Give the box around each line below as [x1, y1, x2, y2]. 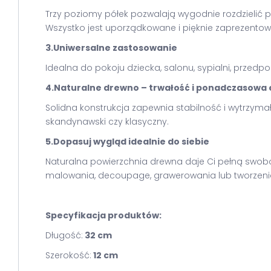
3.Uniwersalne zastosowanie [45, 42, 177, 54]
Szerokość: [45, 249, 91, 261]
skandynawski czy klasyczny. [45, 116, 169, 128]
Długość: [45, 229, 83, 241]
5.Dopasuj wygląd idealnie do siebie [45, 135, 209, 148]
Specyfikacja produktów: [45, 209, 162, 221]
